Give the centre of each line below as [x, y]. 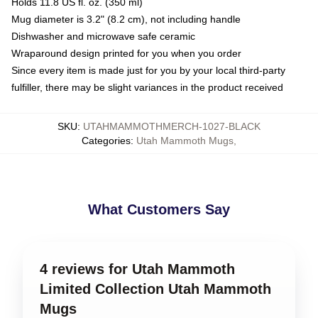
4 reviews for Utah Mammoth [137, 269]
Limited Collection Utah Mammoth [155, 289]
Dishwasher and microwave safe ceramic [103, 36]
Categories [106, 141]
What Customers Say [159, 209]
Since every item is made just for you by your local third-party [148, 70]
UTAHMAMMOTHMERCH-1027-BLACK [172, 126]
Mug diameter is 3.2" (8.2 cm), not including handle [126, 19]
